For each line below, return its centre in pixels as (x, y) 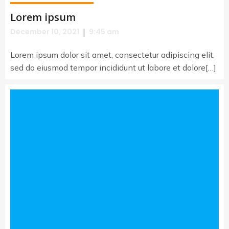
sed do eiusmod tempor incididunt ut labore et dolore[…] (113, 67)
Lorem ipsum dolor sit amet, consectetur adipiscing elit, (112, 55)
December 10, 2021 (45, 32)
